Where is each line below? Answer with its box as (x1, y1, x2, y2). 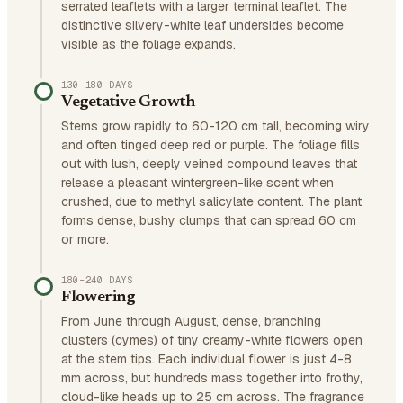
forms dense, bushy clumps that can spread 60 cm (61, 212, 356, 228)
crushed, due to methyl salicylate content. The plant (61, 193, 362, 210)
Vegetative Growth (61, 94, 195, 111)
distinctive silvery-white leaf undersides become (61, 17, 344, 33)
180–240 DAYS (61, 273, 133, 286)
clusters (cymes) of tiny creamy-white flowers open (61, 332, 363, 348)
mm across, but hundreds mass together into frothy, (61, 370, 363, 386)
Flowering (61, 290, 135, 306)
